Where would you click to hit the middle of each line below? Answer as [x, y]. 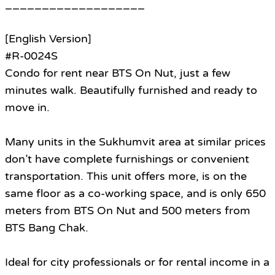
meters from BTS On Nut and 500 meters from [128, 211]
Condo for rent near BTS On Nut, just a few [118, 73]
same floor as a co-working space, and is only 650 [135, 194]
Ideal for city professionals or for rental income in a [137, 262]
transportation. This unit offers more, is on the [126, 176]
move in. [27, 108]
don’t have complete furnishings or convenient [127, 159]
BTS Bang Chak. [47, 228]
